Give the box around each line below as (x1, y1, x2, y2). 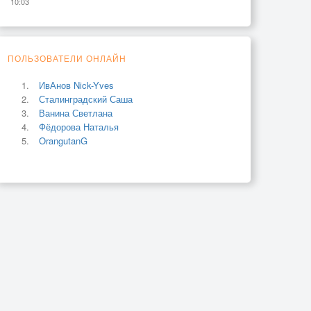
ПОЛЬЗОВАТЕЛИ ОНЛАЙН (8, 51, 126, 64)
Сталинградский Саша (39, 92, 133, 106)
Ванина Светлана (39, 106, 112, 119)
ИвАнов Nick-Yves (39, 78, 114, 92)
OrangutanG (39, 133, 87, 147)
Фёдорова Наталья (39, 119, 119, 133)
